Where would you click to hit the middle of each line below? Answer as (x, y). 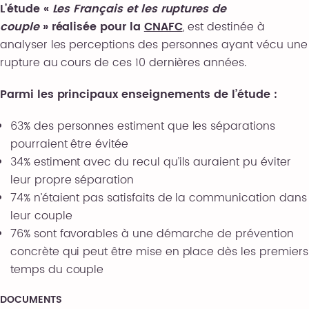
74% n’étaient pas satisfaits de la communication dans (159, 198)
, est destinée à (223, 27)
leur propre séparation (72, 180)
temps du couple (57, 270)
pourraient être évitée (69, 144)
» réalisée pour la (93, 27)
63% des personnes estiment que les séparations (143, 126)
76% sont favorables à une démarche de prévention (152, 234)
